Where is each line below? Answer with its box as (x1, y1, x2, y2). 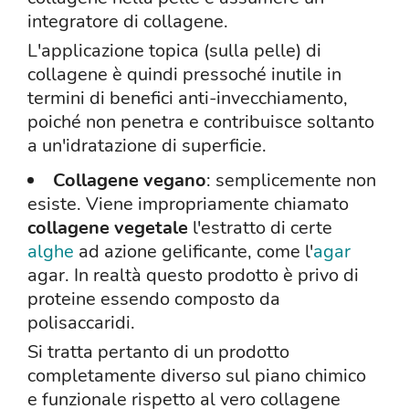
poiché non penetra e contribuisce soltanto (27, 110, 374, 135)
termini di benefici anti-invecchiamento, (27, 86, 348, 111)
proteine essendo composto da (27, 287, 280, 312)
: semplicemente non (206, 168, 376, 194)
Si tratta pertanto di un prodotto (27, 340, 289, 365)
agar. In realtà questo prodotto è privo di (27, 263, 359, 288)
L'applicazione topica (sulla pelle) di (27, 38, 321, 64)
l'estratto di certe (188, 215, 332, 241)
